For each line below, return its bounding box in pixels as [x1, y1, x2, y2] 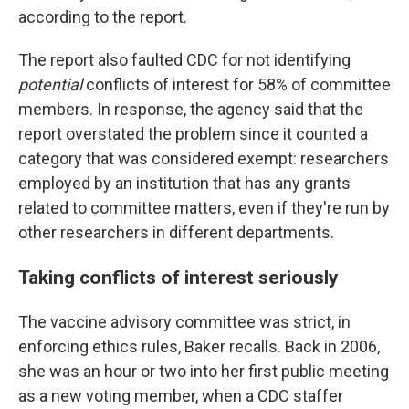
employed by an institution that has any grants [18, 173, 351, 193]
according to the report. [18, 7, 187, 26]
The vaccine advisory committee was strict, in [18, 312, 351, 331]
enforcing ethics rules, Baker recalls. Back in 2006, [18, 337, 380, 356]
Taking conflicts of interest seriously [18, 266, 339, 288]
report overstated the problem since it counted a [18, 124, 368, 143]
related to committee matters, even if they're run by [18, 198, 390, 217]
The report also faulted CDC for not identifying [18, 50, 351, 69]
